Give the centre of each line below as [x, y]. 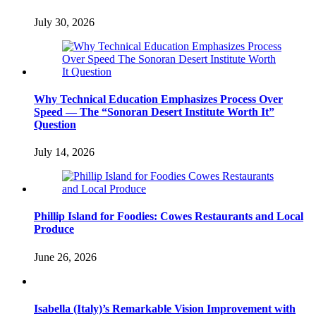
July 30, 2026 [64, 22]
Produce [54, 229]
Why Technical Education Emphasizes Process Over [158, 99]
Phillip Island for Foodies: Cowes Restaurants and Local [169, 217]
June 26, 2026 [65, 257]
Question [55, 124]
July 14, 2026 [64, 152]
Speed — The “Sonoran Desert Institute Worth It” [154, 111]
